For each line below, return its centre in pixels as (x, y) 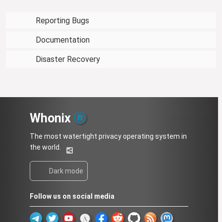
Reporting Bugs (62, 20)
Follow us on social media (72, 196)
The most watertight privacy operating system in (108, 137)
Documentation (63, 40)
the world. (46, 147)
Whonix (52, 118)
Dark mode (66, 171)
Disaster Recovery (68, 59)
